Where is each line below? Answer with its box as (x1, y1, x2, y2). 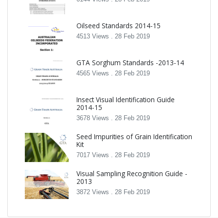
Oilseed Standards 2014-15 (76, 21, 161, 31)
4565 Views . (76, 70, 115, 77)
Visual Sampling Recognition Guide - (76, 169, 187, 179)
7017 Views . (76, 151, 115, 159)
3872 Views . (76, 188, 115, 196)
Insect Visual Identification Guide (76, 95, 175, 105)
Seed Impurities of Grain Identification (76, 132, 192, 142)
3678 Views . (76, 114, 115, 122)
